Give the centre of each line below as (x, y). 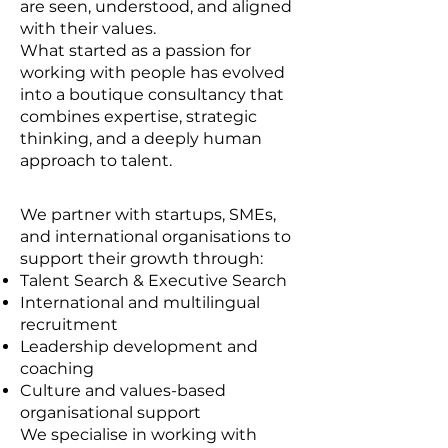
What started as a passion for (135, 50)
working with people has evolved (152, 72)
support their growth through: (141, 258)
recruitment (69, 324)
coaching (57, 368)
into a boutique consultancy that (152, 94)
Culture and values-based (123, 390)
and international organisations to (155, 236)
